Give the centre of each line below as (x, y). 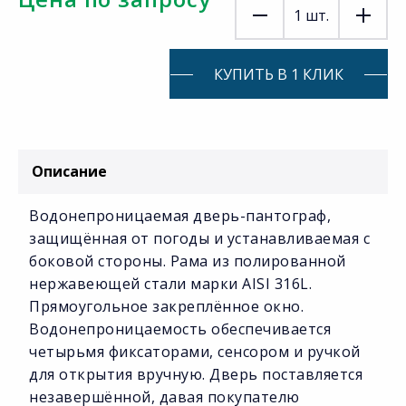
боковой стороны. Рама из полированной (188, 261)
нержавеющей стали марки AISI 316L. (170, 284)
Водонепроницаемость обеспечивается (180, 329)
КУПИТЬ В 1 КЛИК (279, 74)
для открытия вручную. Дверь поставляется (196, 375)
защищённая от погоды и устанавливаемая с (199, 239)
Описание (69, 172)
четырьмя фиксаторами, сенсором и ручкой (195, 352)
